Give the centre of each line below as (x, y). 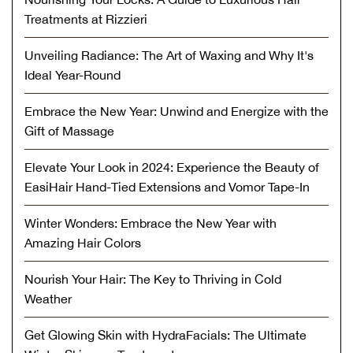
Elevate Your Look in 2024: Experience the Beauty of (172, 167)
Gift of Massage (69, 130)
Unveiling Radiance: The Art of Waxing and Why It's (169, 55)
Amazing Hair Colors (83, 242)
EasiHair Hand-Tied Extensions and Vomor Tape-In (167, 186)
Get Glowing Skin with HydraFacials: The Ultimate (165, 334)
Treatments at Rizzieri (86, 19)
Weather (48, 298)
